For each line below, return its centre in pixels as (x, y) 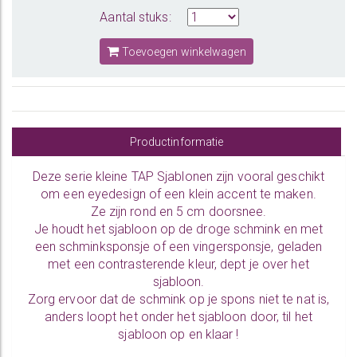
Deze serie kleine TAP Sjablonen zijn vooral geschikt (178, 177)
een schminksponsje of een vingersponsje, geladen (178, 247)
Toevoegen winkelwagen (182, 52)
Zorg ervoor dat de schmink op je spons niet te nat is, (178, 299)
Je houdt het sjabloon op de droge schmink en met (178, 229)
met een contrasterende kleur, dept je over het (178, 264)
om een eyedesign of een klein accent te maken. (178, 194)
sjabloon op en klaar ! (178, 334)
